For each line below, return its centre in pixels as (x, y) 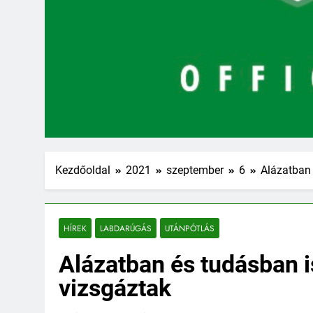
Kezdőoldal (83, 170)
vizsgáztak (115, 287)
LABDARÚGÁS (126, 228)
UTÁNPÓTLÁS (190, 228)
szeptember (195, 170)
